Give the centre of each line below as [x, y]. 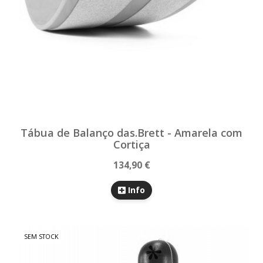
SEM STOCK [41, 236]
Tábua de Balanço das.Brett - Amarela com [131, 132]
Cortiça [131, 144]
